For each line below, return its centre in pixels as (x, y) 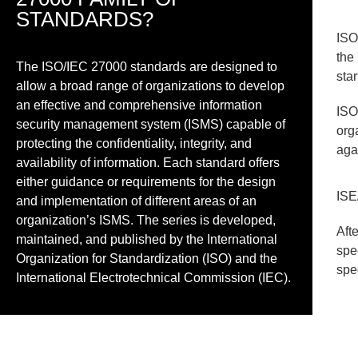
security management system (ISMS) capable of (151, 124)
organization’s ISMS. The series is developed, (146, 220)
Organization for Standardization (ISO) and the (147, 258)
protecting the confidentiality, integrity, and (134, 143)
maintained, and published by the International (147, 239)
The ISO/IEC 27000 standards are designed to (147, 66)
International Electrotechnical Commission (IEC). (153, 277)
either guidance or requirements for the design (146, 181)
